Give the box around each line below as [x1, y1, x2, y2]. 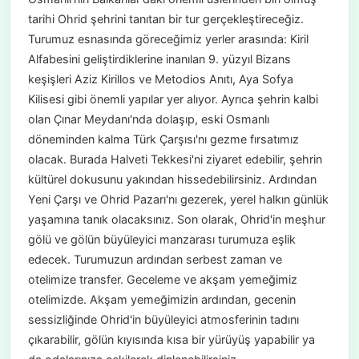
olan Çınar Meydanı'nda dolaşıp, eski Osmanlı [27, 112, 269, 127]
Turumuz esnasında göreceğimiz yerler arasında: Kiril [27, 32, 309, 46]
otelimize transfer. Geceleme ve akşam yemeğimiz [27, 272, 297, 287]
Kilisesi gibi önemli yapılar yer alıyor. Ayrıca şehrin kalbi [27, 92, 318, 107]
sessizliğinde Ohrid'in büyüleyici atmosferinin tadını [27, 313, 299, 327]
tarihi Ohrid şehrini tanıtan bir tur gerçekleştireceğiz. [27, 12, 304, 26]
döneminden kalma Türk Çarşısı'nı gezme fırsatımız [27, 132, 299, 147]
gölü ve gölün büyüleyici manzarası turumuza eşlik [27, 232, 296, 247]
